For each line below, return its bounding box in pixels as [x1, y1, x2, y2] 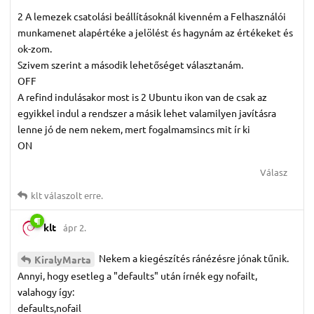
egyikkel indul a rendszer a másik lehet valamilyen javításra [18, 107, 276, 120]
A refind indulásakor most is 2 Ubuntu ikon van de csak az [18, 90, 267, 104]
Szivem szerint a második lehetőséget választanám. [18, 58, 243, 71]
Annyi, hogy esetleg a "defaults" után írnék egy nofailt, [18, 268, 257, 282]
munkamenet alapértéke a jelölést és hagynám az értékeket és [18, 26, 293, 39]
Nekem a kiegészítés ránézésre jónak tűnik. [97, 252, 289, 265]
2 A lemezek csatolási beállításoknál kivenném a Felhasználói [18, 10, 286, 23]
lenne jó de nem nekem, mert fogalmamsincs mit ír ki [18, 123, 250, 136]
